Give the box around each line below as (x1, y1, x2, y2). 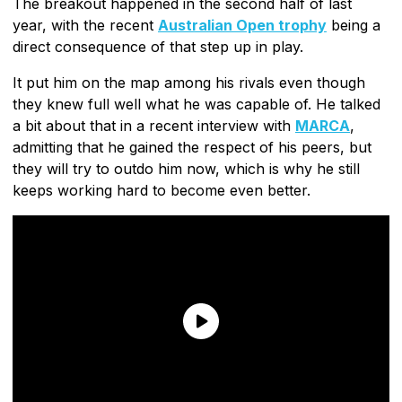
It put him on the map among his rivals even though (13, 73, 365, 92)
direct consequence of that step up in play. (13, 37, 303, 56)
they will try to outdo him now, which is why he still (13, 159, 360, 178)
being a (327, 15, 380, 34)
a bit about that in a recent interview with (13, 116, 295, 135)
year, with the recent (13, 15, 158, 34)
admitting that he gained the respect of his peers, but (13, 137, 371, 156)
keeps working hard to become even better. (13, 180, 310, 199)
